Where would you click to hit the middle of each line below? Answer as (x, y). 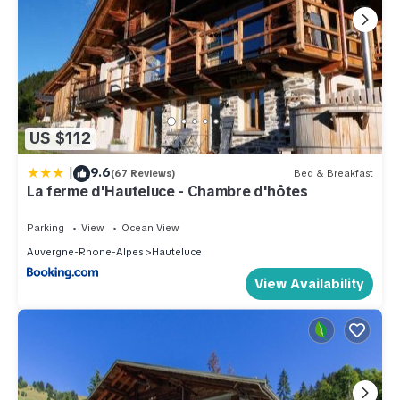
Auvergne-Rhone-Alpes (85, 251)
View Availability (309, 283)
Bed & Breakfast (333, 174)
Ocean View (150, 227)
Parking (46, 227)
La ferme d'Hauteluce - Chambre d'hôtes (167, 191)
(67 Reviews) (143, 174)
